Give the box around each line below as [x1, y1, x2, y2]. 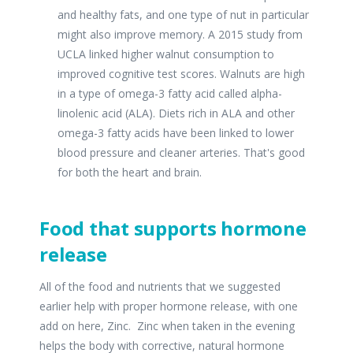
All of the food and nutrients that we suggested [39, 279, 281, 295]
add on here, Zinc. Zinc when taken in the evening [39, 318, 295, 334]
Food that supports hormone [39, 215, 307, 242]
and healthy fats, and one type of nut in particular [58, 7, 310, 23]
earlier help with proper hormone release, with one [39, 299, 298, 314]
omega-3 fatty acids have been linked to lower [58, 125, 295, 141]
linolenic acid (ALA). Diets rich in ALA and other [58, 106, 295, 121]
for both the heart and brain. [58, 165, 203, 180]
